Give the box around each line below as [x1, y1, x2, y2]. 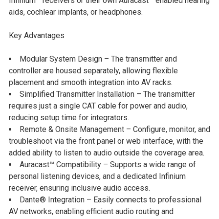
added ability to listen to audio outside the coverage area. [9, 148, 204, 158]
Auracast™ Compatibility [20, 160, 101, 170]
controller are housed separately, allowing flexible [9, 66, 178, 76]
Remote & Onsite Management [20, 125, 124, 134]
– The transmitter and [102, 54, 177, 64]
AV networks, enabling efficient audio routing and [9, 207, 174, 217]
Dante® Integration [20, 195, 85, 205]
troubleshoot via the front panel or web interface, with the [9, 136, 203, 146]
